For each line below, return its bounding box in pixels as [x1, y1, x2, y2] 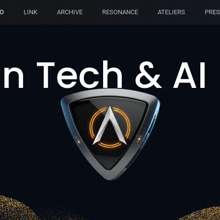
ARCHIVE [57, 8, 82, 16]
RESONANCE [102, 8, 138, 16]
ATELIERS [158, 8, 185, 16]
